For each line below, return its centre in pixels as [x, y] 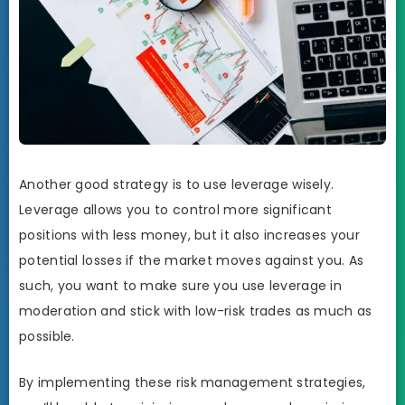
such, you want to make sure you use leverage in [181, 285]
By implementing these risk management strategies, [193, 383]
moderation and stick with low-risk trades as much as [196, 311]
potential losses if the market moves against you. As [192, 260]
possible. [47, 336]
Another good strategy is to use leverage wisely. [177, 184]
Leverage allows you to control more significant [176, 209]
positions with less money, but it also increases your [189, 235]
